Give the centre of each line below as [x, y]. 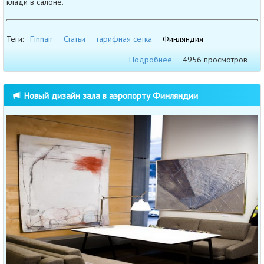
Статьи [75, 39]
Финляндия [183, 39]
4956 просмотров [215, 60]
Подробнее [151, 60]
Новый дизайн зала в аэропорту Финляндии [110, 96]
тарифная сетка [124, 39]
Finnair [42, 39]
